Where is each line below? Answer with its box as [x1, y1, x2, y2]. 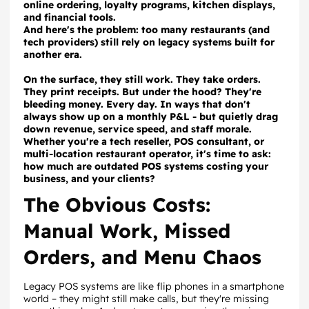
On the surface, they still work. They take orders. [23, 73, 261, 86]
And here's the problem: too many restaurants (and [23, 23, 270, 36]
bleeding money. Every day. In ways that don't [23, 98, 250, 110]
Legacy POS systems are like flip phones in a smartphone [23, 280, 284, 292]
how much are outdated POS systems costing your [23, 160, 268, 172]
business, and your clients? [23, 172, 155, 185]
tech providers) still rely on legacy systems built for [23, 36, 275, 48]
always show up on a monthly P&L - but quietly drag [23, 110, 278, 123]
